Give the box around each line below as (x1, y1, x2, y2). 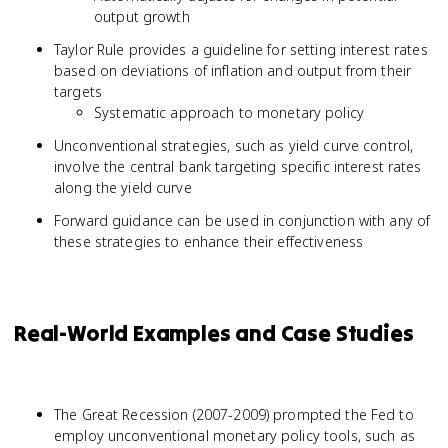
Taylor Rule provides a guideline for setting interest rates (54, 40, 428, 59)
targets (54, 82, 102, 101)
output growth (94, 7, 190, 26)
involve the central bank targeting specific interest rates (54, 157, 422, 176)
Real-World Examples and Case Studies (14, 319, 414, 347)
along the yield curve (54, 178, 192, 197)
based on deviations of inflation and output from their (54, 61, 412, 80)
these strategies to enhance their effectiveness (54, 232, 364, 251)
